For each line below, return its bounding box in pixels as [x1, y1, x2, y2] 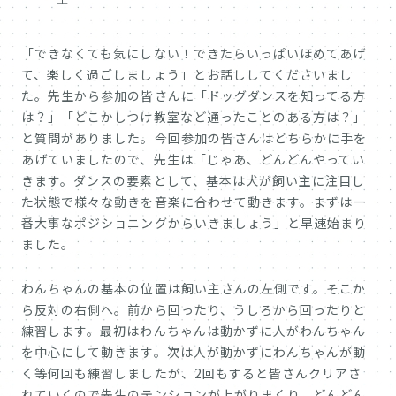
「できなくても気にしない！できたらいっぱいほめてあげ [21, 44, 367, 63]
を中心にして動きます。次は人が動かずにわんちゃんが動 [21, 343, 367, 362]
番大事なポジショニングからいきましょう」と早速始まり [21, 214, 368, 232]
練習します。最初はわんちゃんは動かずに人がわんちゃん [21, 322, 367, 340]
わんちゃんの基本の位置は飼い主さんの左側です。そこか [21, 279, 367, 298]
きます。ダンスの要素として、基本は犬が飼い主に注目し [21, 171, 366, 190]
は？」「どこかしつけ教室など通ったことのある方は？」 [21, 108, 367, 126]
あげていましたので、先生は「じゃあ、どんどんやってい [21, 150, 366, 169]
